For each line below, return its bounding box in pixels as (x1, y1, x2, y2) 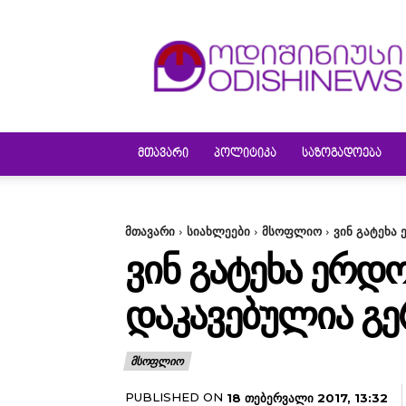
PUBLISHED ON (125, 390, 223, 404)
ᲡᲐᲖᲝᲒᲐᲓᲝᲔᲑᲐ (302, 148, 382, 160)
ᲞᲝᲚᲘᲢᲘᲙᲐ (214, 148, 276, 160)
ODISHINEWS (278, 25, 358, 43)
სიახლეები (187, 224, 250, 238)
